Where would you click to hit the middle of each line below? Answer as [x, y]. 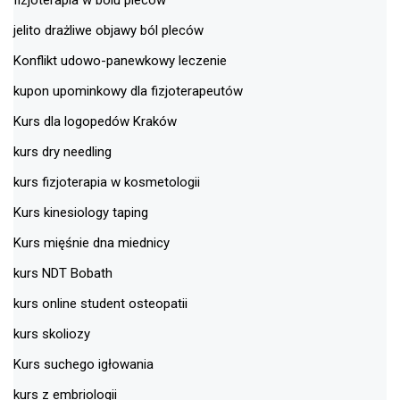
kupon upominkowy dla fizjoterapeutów [128, 91]
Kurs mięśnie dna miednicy [92, 242]
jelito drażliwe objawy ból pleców [108, 30]
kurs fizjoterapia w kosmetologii [107, 182]
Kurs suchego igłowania [83, 364]
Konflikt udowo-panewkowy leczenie [120, 60]
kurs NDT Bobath [63, 273]
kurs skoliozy [52, 333]
